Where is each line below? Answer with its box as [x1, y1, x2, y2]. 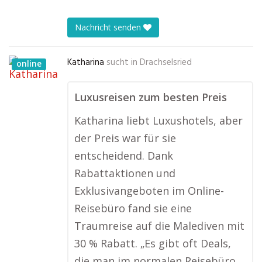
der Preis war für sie [74, 131, 176, 145]
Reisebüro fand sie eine [74, 201, 192, 215]
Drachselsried [140, 56, 192, 70]
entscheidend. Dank [74, 149, 173, 163]
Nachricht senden [75, 22, 143, 33]
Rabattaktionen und [74, 166, 175, 180]
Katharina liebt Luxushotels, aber [74, 113, 243, 127]
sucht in [106, 56, 137, 70]
